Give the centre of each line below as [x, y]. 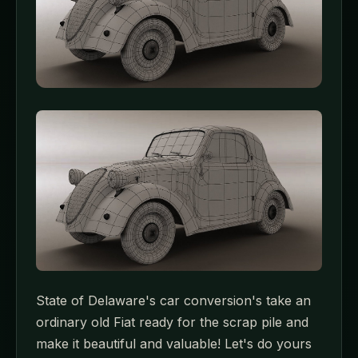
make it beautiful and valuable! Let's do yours [174, 344]
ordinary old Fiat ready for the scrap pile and [172, 322]
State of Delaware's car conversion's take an [173, 301]
